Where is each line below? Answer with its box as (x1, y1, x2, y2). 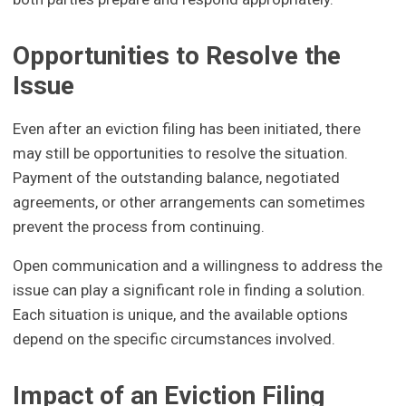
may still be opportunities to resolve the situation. (13, 144, 349, 163)
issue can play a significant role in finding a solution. (13, 281, 366, 300)
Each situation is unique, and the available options (13, 305, 349, 324)
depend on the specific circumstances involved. (13, 330, 336, 349)
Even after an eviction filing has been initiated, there (13, 120, 362, 139)
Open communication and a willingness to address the (13, 256, 383, 275)
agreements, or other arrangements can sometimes (13, 193, 366, 212)
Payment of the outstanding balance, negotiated (13, 169, 341, 188)
